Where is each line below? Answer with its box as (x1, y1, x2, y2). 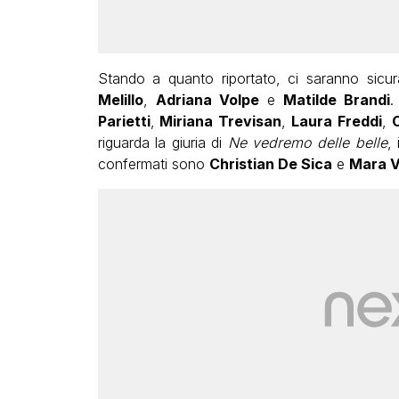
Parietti (97, 111, 151, 130)
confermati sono (97, 154, 209, 173)
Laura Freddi (291, 111, 382, 130)
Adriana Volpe (155, 90, 259, 109)
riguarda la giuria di (97, 133, 228, 151)
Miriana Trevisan (154, 111, 281, 130)
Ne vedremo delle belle (227, 133, 387, 151)
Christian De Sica (208, 154, 332, 173)
